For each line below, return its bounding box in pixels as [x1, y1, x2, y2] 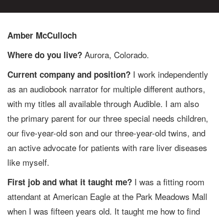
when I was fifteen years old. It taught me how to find [7, 205, 200, 218]
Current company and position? [7, 68, 131, 81]
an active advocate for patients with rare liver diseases [7, 141, 207, 154]
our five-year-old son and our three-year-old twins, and [7, 127, 205, 139]
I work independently [131, 68, 208, 81]
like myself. [7, 156, 49, 169]
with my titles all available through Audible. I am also [7, 97, 199, 110]
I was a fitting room [132, 175, 204, 188]
